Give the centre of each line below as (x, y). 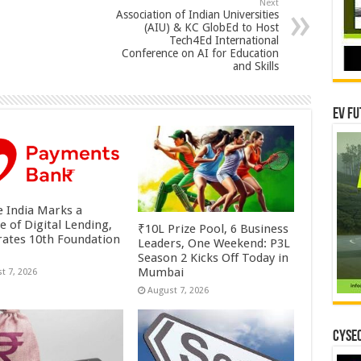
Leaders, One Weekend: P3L (214, 244)
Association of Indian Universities (197, 15)
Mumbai (161, 273)
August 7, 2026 (178, 291)
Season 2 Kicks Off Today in (214, 258)
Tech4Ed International (224, 41)
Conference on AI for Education (200, 54)
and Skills (255, 66)
